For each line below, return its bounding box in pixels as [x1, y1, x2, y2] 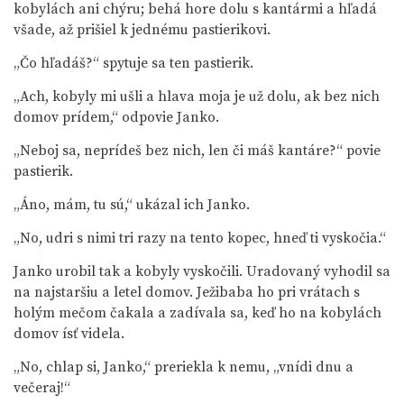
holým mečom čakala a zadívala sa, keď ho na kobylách [14, 304, 381, 322]
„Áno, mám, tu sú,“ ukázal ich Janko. [14, 196, 250, 214]
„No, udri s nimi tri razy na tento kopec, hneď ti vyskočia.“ [14, 229, 386, 247]
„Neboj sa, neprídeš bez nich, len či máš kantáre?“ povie [14, 142, 381, 160]
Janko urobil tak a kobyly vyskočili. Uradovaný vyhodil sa [14, 262, 390, 280]
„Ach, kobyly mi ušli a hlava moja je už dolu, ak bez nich [14, 87, 380, 106]
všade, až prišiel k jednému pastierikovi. [14, 21, 271, 39]
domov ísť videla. [14, 325, 124, 343]
